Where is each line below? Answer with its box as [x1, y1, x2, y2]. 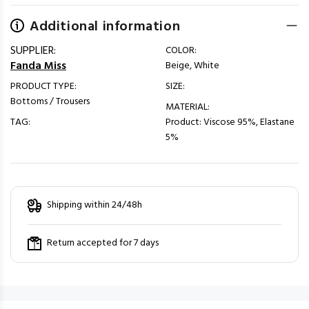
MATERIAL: [166, 99, 210, 115]
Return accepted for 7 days [47, 235, 159, 251]
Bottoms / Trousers [10, 94, 90, 110]
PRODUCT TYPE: [10, 79, 77, 94]
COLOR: [166, 43, 197, 59]
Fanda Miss [10, 57, 66, 75]
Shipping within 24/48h [47, 197, 142, 213]
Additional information [30, 16, 181, 38]
